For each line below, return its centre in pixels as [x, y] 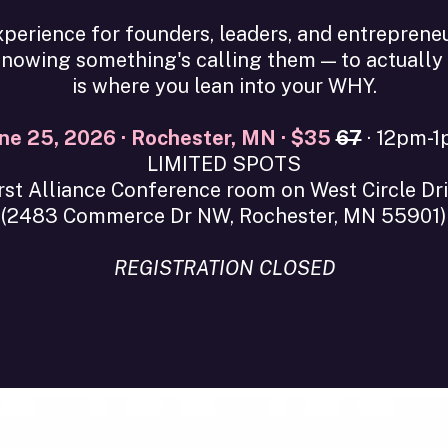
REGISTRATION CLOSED [224, 268]
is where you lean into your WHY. [224, 86]
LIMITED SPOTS [224, 164]
